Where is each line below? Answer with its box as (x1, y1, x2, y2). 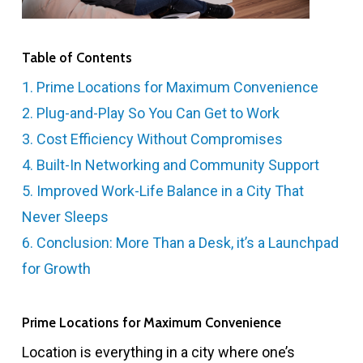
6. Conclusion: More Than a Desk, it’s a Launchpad (21, 233, 339, 251)
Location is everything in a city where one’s (21, 343, 295, 361)
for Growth (21, 259, 91, 277)
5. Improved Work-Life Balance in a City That (21, 181, 304, 199)
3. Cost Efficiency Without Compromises (21, 130, 283, 147)
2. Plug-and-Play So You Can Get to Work (21, 104, 280, 122)
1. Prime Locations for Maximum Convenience (21, 78, 318, 96)
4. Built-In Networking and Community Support (21, 156, 319, 173)
